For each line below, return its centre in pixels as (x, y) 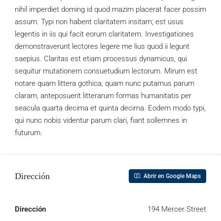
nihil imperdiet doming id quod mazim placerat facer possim (110, 9)
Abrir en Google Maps (171, 176)
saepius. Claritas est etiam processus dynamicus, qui (101, 59)
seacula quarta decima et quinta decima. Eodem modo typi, (110, 108)
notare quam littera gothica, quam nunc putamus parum (105, 83)
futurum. (29, 133)
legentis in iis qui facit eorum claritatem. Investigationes (104, 34)
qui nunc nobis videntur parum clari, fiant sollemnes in (101, 120)
